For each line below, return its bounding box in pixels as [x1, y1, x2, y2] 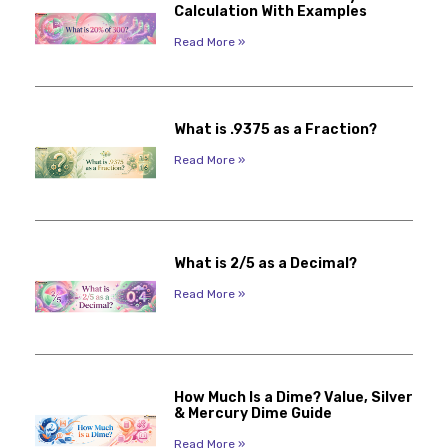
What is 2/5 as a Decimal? [173, 254, 357, 272]
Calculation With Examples [173, 3, 367, 21]
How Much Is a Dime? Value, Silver [173, 388, 413, 406]
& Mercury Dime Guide [173, 404, 332, 422]
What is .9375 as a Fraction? [173, 121, 377, 139]
